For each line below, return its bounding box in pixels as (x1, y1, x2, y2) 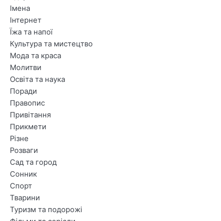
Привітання (10, 110, 51, 120)
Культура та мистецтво (10, 39, 93, 49)
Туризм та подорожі (10, 205, 82, 215)
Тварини (10, 193, 40, 203)
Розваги (10, 146, 38, 155)
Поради (10, 87, 37, 96)
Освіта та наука (10, 75, 65, 84)
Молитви (10, 63, 41, 73)
